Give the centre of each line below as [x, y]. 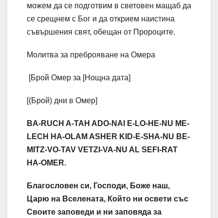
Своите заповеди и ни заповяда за [94, 212]
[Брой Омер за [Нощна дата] [79, 78]
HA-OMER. [46, 163]
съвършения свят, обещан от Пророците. [101, 32]
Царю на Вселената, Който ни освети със [108, 199]
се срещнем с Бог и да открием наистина [101, 19]
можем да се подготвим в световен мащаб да [109, 6]
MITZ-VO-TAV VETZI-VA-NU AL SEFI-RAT [102, 150]
